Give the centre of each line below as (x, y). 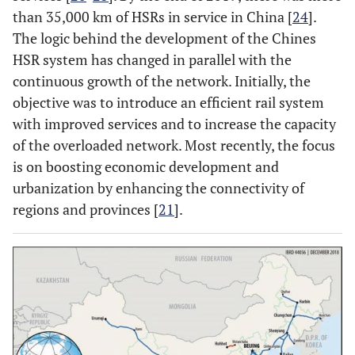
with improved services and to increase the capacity (174, 124)
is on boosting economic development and (146, 166)
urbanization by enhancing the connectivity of (158, 188)
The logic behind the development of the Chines (164, 38)
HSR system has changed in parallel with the (152, 59)
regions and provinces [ (86, 209)
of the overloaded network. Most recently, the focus (174, 145)
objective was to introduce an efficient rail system (168, 102)
